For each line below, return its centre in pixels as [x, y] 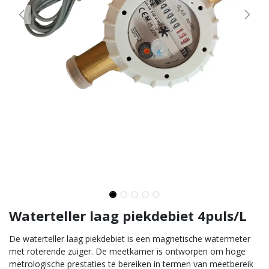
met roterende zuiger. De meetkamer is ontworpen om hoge [127, 252]
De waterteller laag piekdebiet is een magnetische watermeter [130, 239]
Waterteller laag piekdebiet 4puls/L [128, 216]
